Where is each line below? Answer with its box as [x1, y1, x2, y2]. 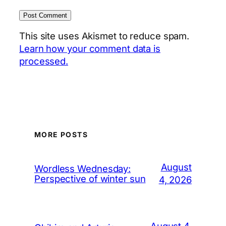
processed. [19, 55, 69, 67]
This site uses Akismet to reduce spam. [19, 30, 190, 42]
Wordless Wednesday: [34, 162, 131, 174]
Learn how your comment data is [19, 43, 160, 54]
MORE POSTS [34, 130, 88, 139]
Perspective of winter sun [34, 173, 146, 184]
